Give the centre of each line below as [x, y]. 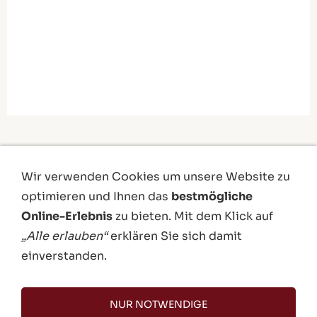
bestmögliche [212, 196]
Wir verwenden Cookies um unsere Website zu [156, 177]
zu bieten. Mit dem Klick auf [193, 216]
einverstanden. [64, 256]
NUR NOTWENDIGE [158, 304]
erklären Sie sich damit [175, 236]
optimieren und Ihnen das [96, 196]
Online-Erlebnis [67, 216]
